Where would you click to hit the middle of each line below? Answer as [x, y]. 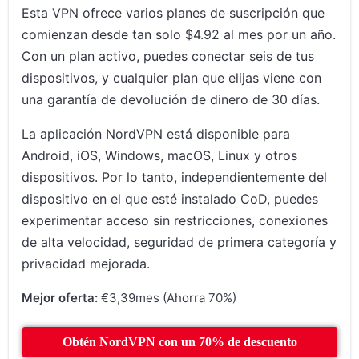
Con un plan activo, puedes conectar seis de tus [168, 56]
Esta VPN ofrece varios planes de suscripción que [173, 12]
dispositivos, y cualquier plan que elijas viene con [172, 77]
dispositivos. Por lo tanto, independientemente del [175, 177]
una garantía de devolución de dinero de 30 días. [171, 99]
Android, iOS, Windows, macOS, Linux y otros [160, 155]
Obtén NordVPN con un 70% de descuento [179, 341]
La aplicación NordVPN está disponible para [156, 133]
